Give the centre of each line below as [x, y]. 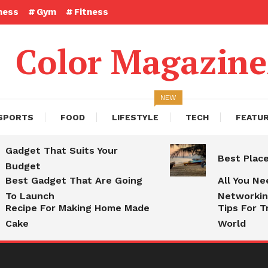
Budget [23, 166]
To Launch [30, 196]
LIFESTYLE [135, 117]
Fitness [91, 12]
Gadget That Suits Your [62, 150]
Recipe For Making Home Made [77, 208]
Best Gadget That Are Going [74, 180]
